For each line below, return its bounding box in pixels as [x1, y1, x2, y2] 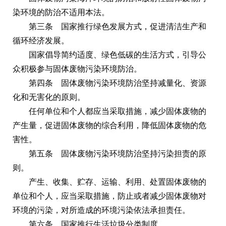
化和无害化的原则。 [13, 92, 85, 101]
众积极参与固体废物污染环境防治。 [13, 64, 142, 73]
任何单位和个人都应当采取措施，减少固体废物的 [29, 106, 206, 116]
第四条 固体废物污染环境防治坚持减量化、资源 [29, 78, 206, 87]
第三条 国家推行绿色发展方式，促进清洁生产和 [29, 22, 206, 31]
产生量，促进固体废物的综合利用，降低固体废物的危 [13, 121, 206, 130]
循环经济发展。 [13, 36, 69, 45]
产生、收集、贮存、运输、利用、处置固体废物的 [29, 177, 206, 186]
